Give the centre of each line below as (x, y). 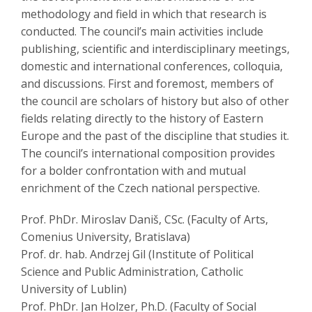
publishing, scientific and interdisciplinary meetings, (155, 49)
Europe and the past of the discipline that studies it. (155, 136)
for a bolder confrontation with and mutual (133, 171)
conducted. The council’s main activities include (142, 32)
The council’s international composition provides (148, 154)
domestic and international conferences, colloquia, (152, 67)
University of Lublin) (74, 289)
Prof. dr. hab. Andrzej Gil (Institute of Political (137, 255)
